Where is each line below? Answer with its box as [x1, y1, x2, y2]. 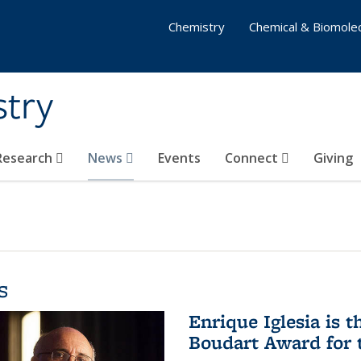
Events [158, 149, 201, 167]
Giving [313, 149, 353, 167]
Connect [225, 149, 281, 167]
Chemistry [168, 19, 225, 35]
